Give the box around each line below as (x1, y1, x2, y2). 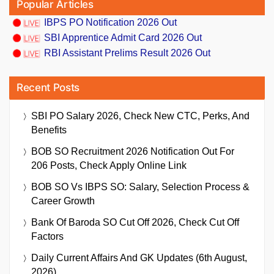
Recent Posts (17, 81, 80, 94)
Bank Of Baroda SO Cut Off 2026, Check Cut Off (31, 217, 239, 228)
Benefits (31, 125, 67, 136)
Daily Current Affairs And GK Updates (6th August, (31, 253, 247, 264)
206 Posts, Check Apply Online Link (31, 160, 187, 171)
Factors (31, 231, 64, 242)
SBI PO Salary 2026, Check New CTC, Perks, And (31, 111, 250, 122)
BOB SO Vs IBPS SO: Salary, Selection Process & (31, 182, 250, 193)
